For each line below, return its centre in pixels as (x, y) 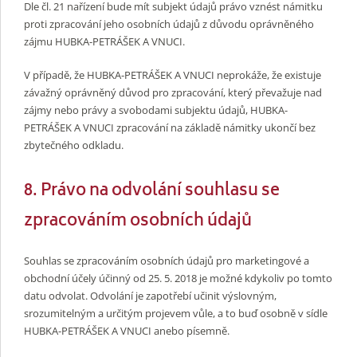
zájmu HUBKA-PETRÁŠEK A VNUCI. (104, 42)
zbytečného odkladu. (74, 145)
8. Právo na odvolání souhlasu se (152, 191)
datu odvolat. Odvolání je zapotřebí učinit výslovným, (150, 295)
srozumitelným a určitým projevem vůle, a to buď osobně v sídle (176, 313)
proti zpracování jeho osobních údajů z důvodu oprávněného (169, 24)
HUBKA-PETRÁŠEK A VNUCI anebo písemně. (127, 330)
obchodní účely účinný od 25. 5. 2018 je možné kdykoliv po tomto (178, 278)
